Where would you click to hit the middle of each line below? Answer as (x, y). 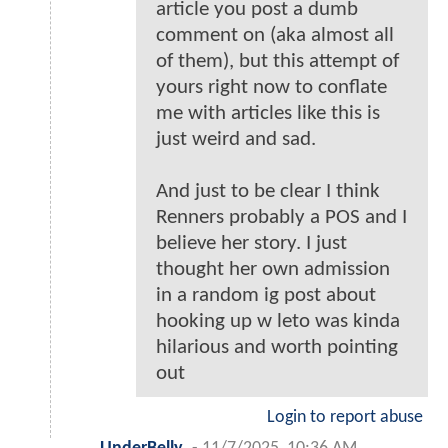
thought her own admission (273, 269)
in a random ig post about (266, 295)
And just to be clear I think (268, 191)
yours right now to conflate (271, 87)
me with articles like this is (268, 113)
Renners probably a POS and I (281, 217)
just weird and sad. (236, 139)
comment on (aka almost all (275, 35)
